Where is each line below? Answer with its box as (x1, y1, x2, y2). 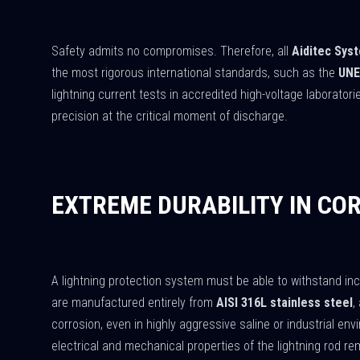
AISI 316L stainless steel (216, 295, 353, 310)
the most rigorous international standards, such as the (51, 65, 338, 80)
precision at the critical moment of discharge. (51, 108, 288, 124)
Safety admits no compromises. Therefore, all (51, 43, 292, 59)
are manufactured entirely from (51, 295, 216, 310)
